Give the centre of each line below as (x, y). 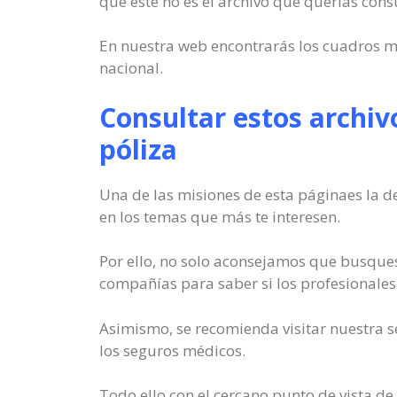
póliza (138, 149)
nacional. (131, 68)
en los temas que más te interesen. (220, 216)
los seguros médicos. (172, 350)
